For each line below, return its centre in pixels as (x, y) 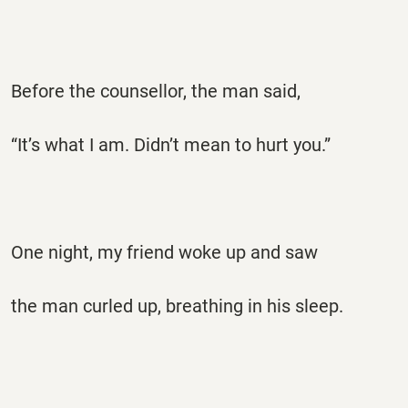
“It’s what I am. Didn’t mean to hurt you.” (171, 144)
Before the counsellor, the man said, (156, 91)
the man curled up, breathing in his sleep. (177, 306)
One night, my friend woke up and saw (164, 253)
